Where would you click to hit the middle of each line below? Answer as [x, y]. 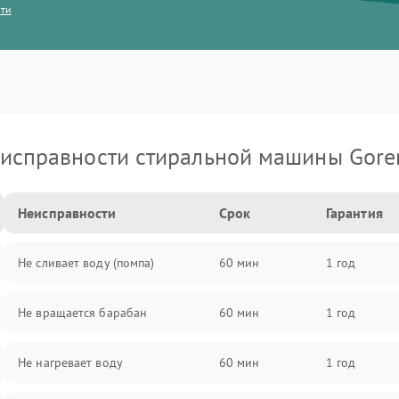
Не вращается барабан [83, 313]
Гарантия [354, 213]
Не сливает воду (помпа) [86, 263]
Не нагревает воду [70, 362]
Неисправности [67, 213]
